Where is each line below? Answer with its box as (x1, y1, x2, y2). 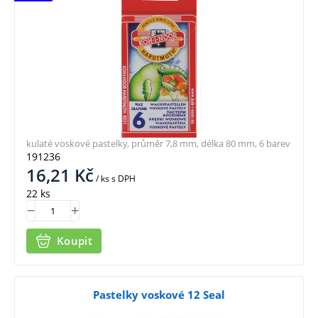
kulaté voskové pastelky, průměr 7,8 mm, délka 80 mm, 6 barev (26, 136, 290, 150)
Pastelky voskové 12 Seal (93, 287, 225, 302)
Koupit (57, 234, 92, 248)
